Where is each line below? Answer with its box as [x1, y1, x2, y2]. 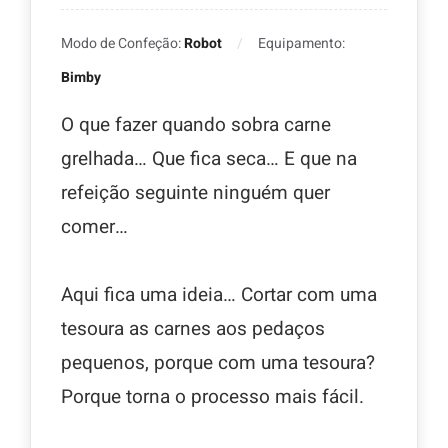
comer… [61, 213, 128, 242]
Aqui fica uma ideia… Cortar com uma [61, 281, 377, 310]
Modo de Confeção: [61, 33, 184, 55]
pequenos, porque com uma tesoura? [61, 349, 375, 378]
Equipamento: [258, 33, 345, 55]
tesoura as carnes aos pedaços [61, 315, 325, 344]
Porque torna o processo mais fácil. [61, 383, 364, 412]
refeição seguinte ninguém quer [61, 179, 330, 208]
